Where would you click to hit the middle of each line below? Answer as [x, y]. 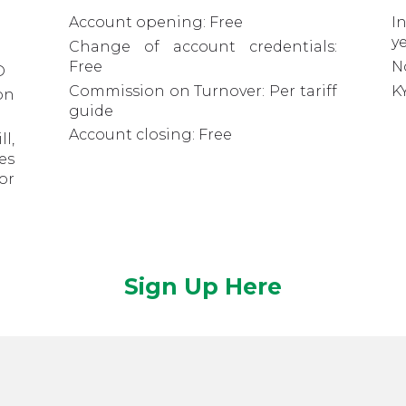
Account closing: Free [150, 135]
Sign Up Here [203, 287]
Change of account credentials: [203, 46]
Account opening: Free [155, 22]
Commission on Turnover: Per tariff [203, 91]
